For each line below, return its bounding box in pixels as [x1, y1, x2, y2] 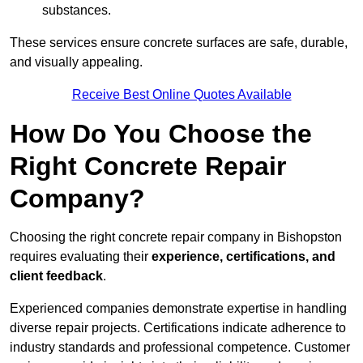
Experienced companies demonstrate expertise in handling [10, 301, 347, 316]
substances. [42, 3, 111, 18]
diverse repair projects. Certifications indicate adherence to [10, 321, 346, 335]
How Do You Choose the [10, 119, 312, 149]
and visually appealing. [10, 55, 143, 70]
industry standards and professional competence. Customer [10, 340, 350, 355]
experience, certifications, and [148, 250, 335, 264]
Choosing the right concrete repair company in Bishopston [10, 230, 342, 245]
